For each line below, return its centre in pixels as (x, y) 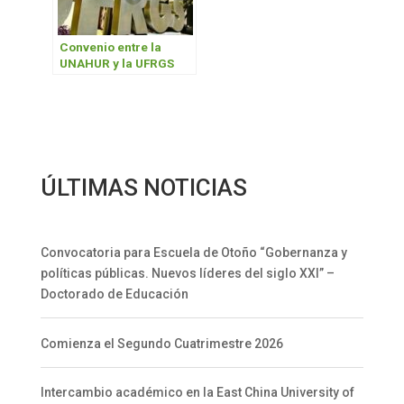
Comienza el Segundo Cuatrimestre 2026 (161, 343)
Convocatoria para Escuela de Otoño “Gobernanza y (193, 252)
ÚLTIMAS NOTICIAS (143, 187)
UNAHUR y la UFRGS (117, 64)
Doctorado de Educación (114, 294)
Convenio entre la (111, 48)
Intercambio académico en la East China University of (197, 393)
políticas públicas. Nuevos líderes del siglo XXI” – (187, 273)
